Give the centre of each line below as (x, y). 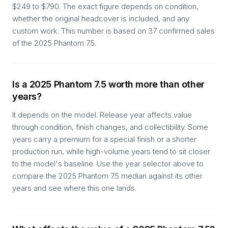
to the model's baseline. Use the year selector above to (108, 164)
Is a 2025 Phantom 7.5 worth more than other (108, 84)
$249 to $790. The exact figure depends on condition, (105, 6)
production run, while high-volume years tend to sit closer (111, 151)
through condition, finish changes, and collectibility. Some (110, 127)
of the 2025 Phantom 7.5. (54, 43)
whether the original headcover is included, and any (101, 19)
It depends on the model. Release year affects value (102, 115)
